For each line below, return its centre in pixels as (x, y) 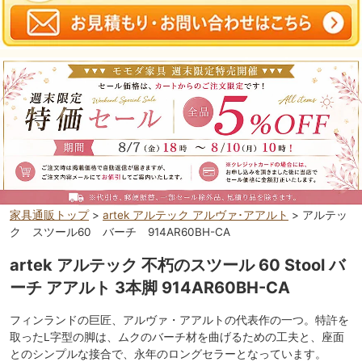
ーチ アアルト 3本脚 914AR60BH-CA (150, 287)
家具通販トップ (49, 215)
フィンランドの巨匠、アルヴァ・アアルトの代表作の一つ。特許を (179, 320)
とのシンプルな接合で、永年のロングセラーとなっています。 (168, 354)
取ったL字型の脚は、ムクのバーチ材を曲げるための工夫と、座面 (177, 337)
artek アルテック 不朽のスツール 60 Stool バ (177, 265)
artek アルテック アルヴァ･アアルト (196, 215)
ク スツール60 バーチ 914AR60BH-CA (120, 232)
